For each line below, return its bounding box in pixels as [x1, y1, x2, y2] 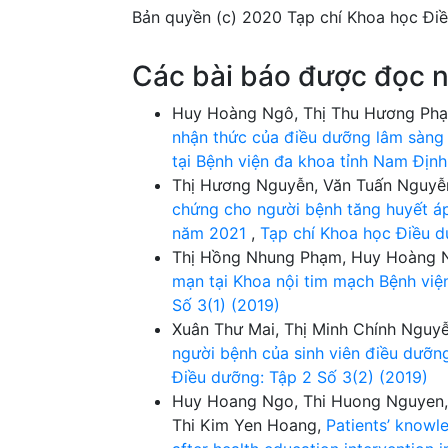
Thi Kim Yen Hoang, [172, 414, 326, 435]
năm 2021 [172, 222, 251, 243]
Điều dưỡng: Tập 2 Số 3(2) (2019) [172, 366, 428, 387]
